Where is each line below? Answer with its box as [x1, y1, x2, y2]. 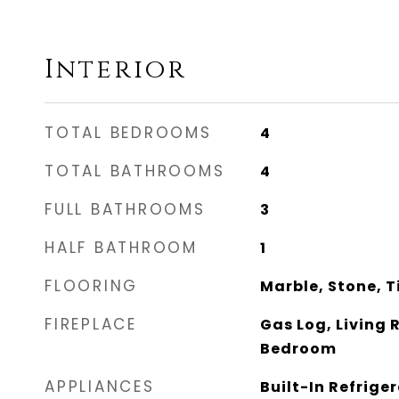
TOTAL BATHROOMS [45, 160, 225, 182]
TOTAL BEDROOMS [45, 122, 212, 143]
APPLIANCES [45, 376, 155, 397]
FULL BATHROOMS [45, 199, 206, 220]
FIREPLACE [45, 313, 137, 335]
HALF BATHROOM [45, 237, 198, 258]
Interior [45, 53, 187, 87]
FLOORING [45, 275, 138, 297]
